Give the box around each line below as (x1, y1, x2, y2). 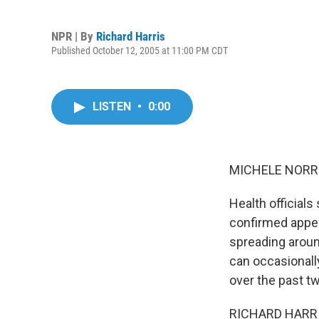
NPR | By (51, 28, 96, 43)
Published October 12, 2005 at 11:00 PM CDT (51, 44, 228, 56)
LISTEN (93, 100, 134, 113)
